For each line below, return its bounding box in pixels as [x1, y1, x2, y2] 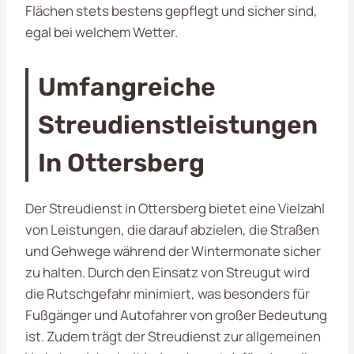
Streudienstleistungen [38, 109, 318, 140]
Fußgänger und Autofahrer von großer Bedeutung [25, 305, 327, 324]
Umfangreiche [38, 71, 216, 102]
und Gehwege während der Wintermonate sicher [25, 241, 321, 260]
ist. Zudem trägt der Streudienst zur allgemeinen [25, 326, 321, 345]
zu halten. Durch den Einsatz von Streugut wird [25, 262, 310, 281]
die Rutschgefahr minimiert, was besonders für [25, 284, 310, 303]
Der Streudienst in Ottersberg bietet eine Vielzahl [25, 198, 325, 217]
